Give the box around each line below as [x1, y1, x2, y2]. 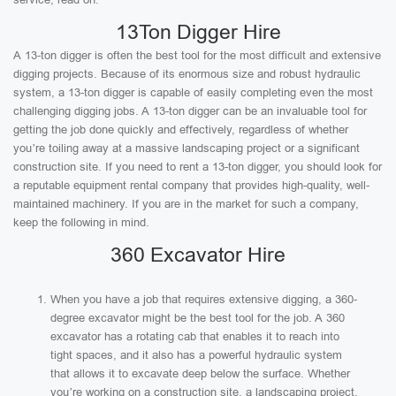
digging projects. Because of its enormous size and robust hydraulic [13, 67, 361, 80]
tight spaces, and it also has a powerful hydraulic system [50, 348, 342, 362]
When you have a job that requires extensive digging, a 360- [50, 293, 357, 306]
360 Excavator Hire [110, 243, 286, 266]
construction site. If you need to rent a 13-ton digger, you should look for [13, 160, 382, 173]
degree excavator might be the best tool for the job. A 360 [50, 311, 345, 324]
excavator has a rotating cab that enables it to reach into [50, 330, 339, 343]
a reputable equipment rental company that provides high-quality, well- [13, 179, 369, 192]
